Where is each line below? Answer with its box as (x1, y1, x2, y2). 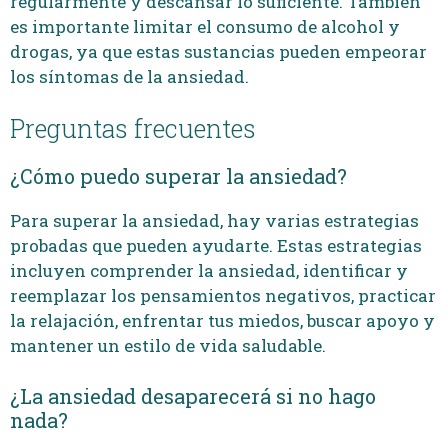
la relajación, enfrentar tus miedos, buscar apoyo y (10, 309, 435, 332)
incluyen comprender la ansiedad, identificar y (10, 259, 408, 282)
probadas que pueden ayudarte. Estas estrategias (10, 234, 422, 257)
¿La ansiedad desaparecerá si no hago (10, 382, 376, 409)
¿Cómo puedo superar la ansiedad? (10, 163, 347, 189)
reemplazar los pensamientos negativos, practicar (10, 284, 436, 307)
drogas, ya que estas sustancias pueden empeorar (10, 39, 427, 63)
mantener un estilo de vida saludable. (10, 334, 326, 357)
